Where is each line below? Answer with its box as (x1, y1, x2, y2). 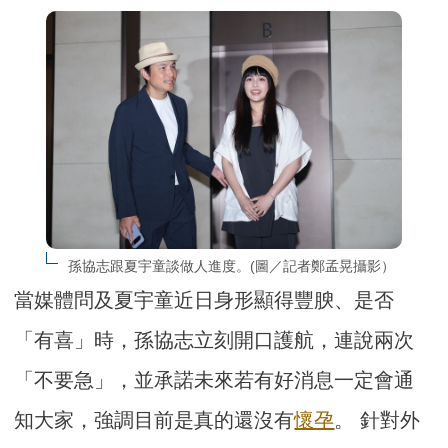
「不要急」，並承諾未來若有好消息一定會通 (14, 368, 415, 391)
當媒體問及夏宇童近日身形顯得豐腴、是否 (14, 288, 395, 311)
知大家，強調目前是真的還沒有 (14, 408, 295, 431)
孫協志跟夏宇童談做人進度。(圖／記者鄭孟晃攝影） (67, 257, 395, 274)
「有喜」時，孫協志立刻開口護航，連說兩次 (14, 328, 415, 351)
